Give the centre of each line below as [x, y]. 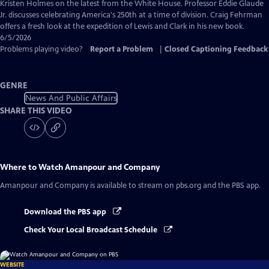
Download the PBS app [66, 212]
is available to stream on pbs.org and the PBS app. [174, 186]
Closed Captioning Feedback [216, 49]
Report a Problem [122, 49]
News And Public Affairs [71, 98]
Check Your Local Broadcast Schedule [92, 230]
